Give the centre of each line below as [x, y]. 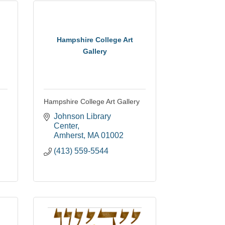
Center [66, 126]
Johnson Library [82, 117]
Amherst [69, 136]
